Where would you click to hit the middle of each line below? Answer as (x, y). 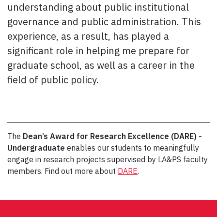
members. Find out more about (62, 171)
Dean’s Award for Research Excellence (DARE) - (112, 136)
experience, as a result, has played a (88, 36)
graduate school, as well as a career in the (101, 65)
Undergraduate (36, 148)
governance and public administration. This (104, 22)
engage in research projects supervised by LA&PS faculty (108, 160)
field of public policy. (53, 80)
